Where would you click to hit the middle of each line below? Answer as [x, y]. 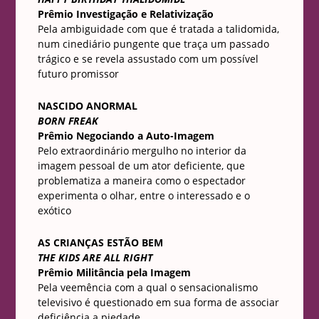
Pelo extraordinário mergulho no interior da [142, 151]
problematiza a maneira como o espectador [141, 181]
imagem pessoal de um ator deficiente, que [141, 166]
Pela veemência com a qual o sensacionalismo [147, 287]
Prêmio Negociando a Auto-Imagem [126, 136]
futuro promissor [78, 74]
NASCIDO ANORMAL [87, 106]
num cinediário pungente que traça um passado [153, 44]
